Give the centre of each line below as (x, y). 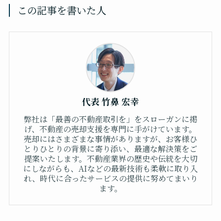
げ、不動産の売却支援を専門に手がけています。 (110, 129)
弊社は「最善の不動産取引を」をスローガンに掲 (110, 119)
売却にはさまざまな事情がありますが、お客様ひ (110, 139)
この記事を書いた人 (62, 10)
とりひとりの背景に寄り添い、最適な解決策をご (110, 149)
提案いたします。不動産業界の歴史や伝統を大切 (110, 159)
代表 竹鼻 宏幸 (110, 102)
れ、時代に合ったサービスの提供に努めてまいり (110, 179)
